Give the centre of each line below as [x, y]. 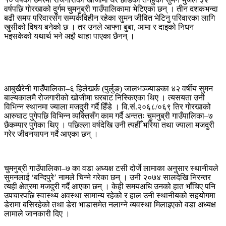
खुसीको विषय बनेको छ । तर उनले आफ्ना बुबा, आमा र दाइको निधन [99, 27]
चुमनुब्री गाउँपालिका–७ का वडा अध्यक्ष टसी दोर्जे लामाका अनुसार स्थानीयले [111, 168]
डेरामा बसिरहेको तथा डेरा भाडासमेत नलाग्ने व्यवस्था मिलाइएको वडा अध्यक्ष [110, 204]
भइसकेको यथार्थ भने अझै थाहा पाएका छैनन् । [69, 36]
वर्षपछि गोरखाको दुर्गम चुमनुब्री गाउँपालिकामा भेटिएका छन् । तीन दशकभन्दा [111, 9]
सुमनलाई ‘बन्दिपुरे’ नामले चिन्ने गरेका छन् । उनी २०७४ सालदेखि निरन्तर [107, 177]
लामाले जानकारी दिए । [37, 213]
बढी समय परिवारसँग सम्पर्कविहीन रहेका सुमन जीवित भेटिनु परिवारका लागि [109, 18]
